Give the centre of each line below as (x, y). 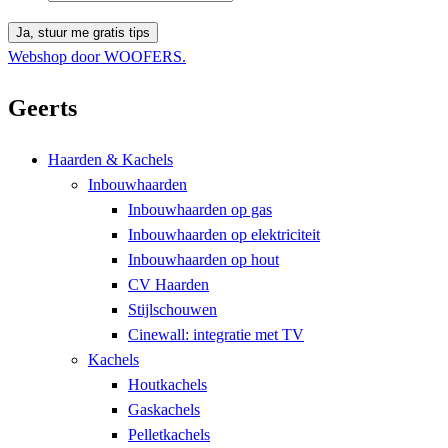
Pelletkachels (169, 434)
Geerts (42, 107)
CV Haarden (168, 284)
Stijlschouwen (172, 309)
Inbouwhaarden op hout (203, 259)
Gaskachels (164, 409)
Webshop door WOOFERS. (97, 56)
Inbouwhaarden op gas (200, 209)
